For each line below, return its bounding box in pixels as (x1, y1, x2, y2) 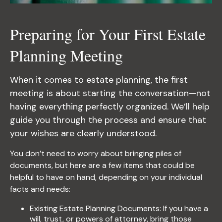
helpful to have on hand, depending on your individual (10, 172, 202, 183)
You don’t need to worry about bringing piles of (10, 148, 181, 159)
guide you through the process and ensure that (10, 114, 206, 126)
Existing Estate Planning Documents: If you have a (30, 203, 208, 214)
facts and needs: (10, 184, 70, 195)
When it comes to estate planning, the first (10, 74, 188, 86)
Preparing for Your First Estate (10, 23, 206, 45)
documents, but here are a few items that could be (10, 160, 195, 171)
